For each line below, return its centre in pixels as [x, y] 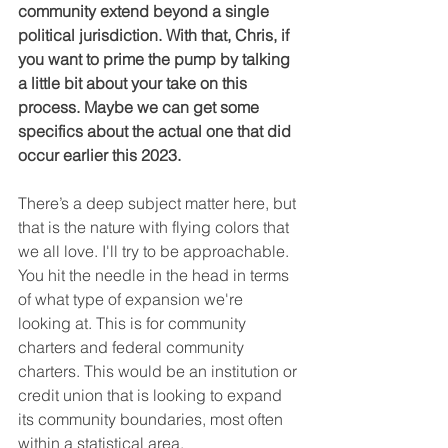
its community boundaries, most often [152, 418]
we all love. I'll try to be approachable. [155, 250]
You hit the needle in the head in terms [155, 274]
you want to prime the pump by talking [156, 58]
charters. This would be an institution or [159, 370]
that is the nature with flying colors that [155, 226]
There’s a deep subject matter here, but [159, 202]
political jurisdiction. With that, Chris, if [155, 34]
